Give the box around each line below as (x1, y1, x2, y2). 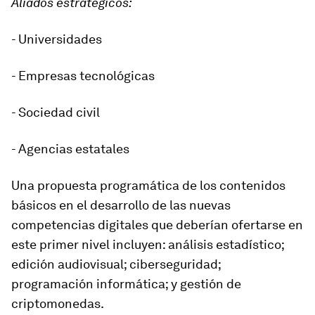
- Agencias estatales (11, 141, 129, 157)
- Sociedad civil (11, 105, 100, 120)
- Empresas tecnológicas (11, 68, 155, 84)
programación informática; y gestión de (11, 276, 241, 292)
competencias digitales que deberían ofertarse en (11, 217, 303, 233)
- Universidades (11, 32, 102, 47)
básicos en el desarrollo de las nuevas (11, 198, 231, 213)
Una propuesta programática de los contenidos (11, 178, 285, 193)
